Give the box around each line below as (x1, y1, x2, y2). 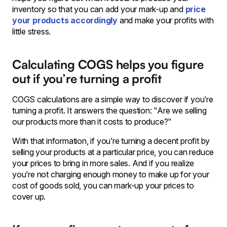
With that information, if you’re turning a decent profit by (12, 136, 210, 146)
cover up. (12, 192, 46, 202)
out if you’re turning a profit (12, 71, 162, 86)
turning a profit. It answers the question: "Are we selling (12, 105, 207, 116)
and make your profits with (118, 15, 214, 25)
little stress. (12, 26, 51, 36)
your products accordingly (12, 15, 118, 25)
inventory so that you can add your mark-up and (12, 4, 185, 14)
